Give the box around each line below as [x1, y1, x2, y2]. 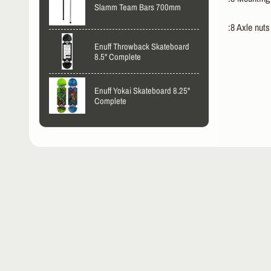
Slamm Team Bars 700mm [94, 1, 181, 13]
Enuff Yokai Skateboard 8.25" [94, 84, 190, 96]
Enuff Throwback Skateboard [94, 40, 189, 52]
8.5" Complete [94, 50, 141, 62]
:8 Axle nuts [227, 21, 270, 34]
